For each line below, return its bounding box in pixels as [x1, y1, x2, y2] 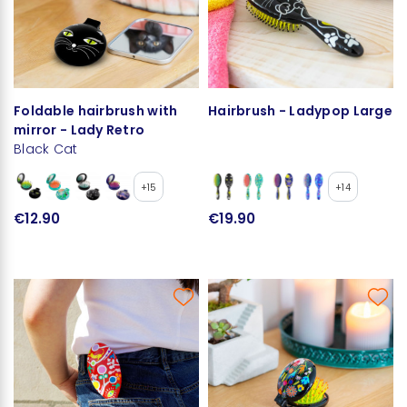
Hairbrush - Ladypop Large [208, 101, 392, 120]
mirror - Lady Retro [14, 120, 145, 139]
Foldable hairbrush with [14, 101, 178, 120]
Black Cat [14, 139, 78, 158]
